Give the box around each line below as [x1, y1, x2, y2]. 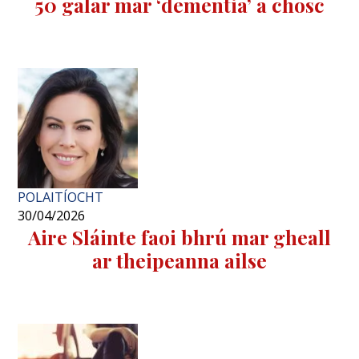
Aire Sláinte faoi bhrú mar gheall [28, 224, 331, 251]
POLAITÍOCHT [18, 188, 104, 207]
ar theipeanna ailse [92, 247, 267, 274]
